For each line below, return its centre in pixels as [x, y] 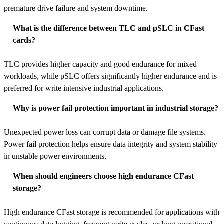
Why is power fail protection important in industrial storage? [116, 108]
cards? [24, 40]
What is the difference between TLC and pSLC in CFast [109, 28]
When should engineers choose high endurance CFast [103, 176]
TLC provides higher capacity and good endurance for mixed [100, 64]
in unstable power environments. [55, 156]
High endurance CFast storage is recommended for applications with [112, 212]
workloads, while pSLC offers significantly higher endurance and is [110, 76]
